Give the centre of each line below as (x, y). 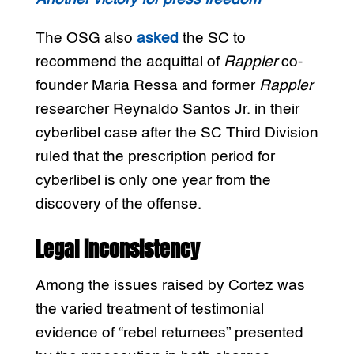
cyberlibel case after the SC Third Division (177, 134)
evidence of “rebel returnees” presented (169, 333)
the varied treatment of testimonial (149, 310)
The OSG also (86, 39)
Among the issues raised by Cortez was (170, 286)
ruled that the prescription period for (155, 157)
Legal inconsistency (117, 249)
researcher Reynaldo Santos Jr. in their (167, 110)
